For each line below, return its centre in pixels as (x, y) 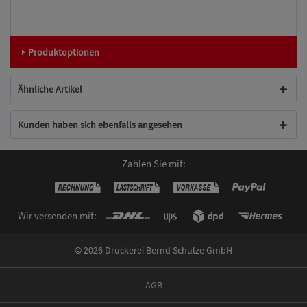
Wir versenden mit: (57, 215)
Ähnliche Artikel (50, 89)
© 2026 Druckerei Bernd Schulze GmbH (153, 250)
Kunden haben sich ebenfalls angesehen (100, 124)
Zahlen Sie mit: (153, 164)
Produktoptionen (64, 52)
